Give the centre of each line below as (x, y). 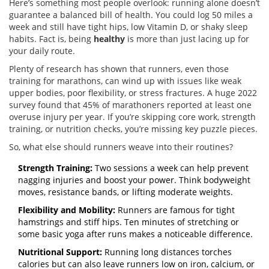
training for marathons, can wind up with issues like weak (125, 81)
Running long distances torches (167, 252)
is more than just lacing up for (187, 39)
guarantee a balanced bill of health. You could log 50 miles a (131, 15)
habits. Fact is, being (51, 39)
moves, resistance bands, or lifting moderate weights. (125, 192)
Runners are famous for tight (175, 210)
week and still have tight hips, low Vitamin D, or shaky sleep (128, 27)
